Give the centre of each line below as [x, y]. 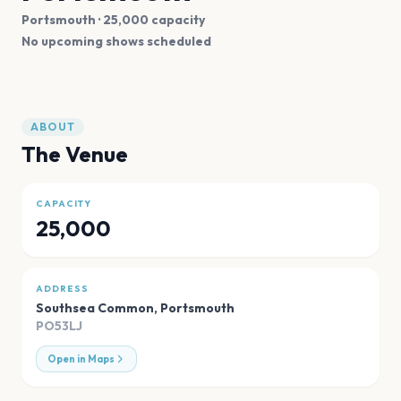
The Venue [75, 154]
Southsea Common [95, 307]
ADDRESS [62, 288]
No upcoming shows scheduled [116, 41]
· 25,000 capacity [150, 19]
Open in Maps [81, 358]
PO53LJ [59, 325]
